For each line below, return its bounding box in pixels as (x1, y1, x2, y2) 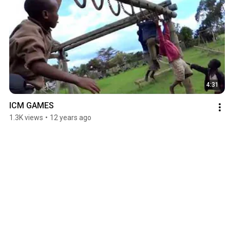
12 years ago (50, 113, 91, 122)
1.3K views (9, 113, 43, 122)
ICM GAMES (9, 101, 54, 111)
